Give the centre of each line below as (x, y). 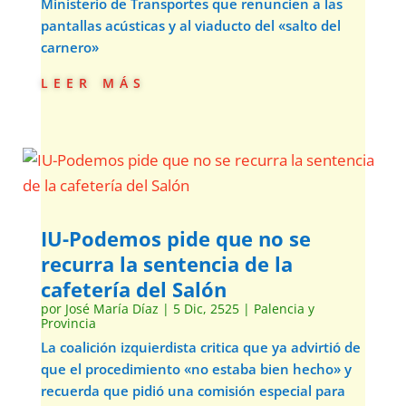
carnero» (69, 47)
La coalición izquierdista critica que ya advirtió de (200, 347)
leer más (93, 81)
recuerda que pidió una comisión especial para (193, 391)
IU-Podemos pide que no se (175, 238)
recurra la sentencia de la (166, 264)
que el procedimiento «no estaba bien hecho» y (196, 369)
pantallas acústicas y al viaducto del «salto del (190, 25)
